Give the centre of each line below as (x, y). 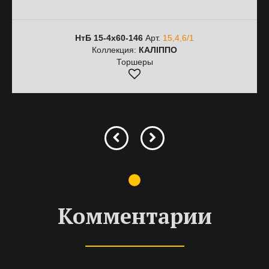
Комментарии (134, 216)
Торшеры (134, 62)
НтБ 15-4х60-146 (109, 38)
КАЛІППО (158, 50)
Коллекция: (115, 50)
